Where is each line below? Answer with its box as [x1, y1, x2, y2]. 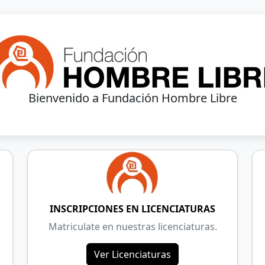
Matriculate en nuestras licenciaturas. [48, 220, 217, 234]
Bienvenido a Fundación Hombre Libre [28, 90, 237, 106]
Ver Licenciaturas [94, 248, 171, 261]
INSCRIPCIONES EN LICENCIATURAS [50, 202, 215, 216]
